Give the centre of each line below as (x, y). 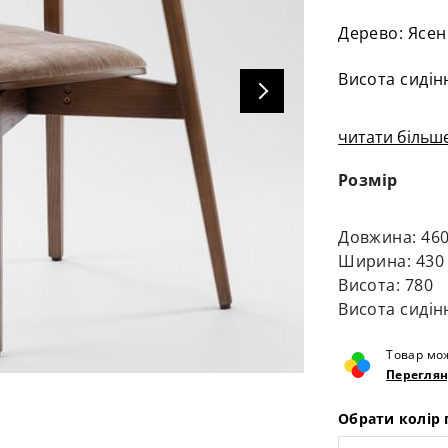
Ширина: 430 (391, 261)
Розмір (368, 180)
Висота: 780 (385, 285)
